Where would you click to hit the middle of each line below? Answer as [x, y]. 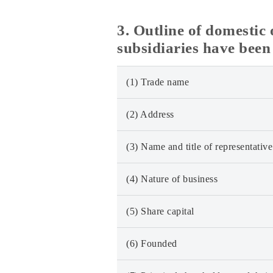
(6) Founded [152, 243]
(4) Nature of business [172, 179]
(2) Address [150, 114]
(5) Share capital [160, 211]
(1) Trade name [158, 82]
